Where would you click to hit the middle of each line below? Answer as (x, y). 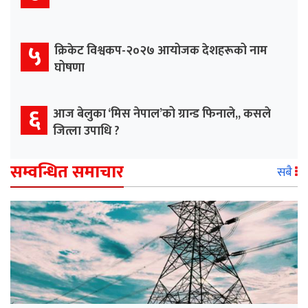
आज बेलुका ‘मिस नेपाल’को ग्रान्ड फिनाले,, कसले (162, 114)
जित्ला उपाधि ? (86, 131)
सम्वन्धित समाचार (67, 172)
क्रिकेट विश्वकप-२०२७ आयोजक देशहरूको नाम (161, 51)
